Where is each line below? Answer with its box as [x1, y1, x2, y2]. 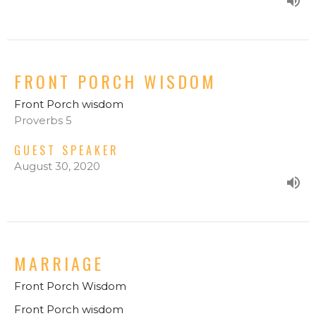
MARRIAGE [14, 250, 104, 276]
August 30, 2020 [14, 159, 100, 173]
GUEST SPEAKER [14, 141, 119, 159]
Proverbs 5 [14, 113, 72, 127]
